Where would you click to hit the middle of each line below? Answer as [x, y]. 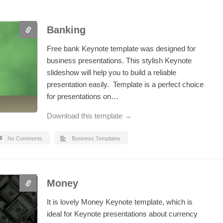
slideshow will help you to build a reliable [111, 72]
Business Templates [96, 138]
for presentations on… [83, 96]
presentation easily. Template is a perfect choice [125, 84]
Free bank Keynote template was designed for [121, 49]
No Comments [25, 138]
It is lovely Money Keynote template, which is [120, 202]
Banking [66, 30]
